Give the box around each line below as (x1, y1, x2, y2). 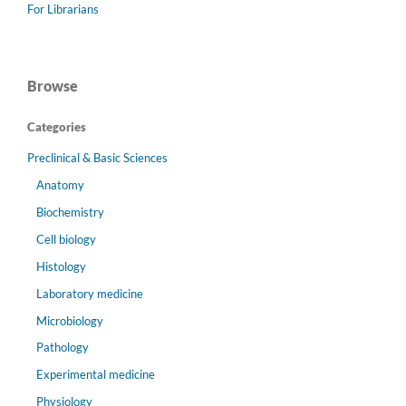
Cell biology (35, 231, 96, 246)
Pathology (35, 340, 89, 355)
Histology (35, 258, 86, 274)
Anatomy (35, 177, 84, 192)
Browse (27, 76, 78, 94)
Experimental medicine (35, 367, 155, 382)
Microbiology (35, 313, 103, 328)
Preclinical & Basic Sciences (27, 150, 168, 165)
